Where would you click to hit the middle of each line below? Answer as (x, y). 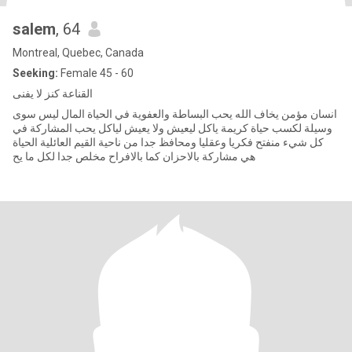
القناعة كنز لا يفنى (53, 93)
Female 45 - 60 (96, 73)
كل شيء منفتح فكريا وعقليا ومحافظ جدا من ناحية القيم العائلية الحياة (168, 142)
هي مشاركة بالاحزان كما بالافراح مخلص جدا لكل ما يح (134, 156)
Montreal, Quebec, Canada (78, 53)
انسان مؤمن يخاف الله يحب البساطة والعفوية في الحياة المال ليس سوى (123, 114)
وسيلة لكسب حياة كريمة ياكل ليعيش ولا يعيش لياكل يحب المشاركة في (115, 128)
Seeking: (35, 73)
